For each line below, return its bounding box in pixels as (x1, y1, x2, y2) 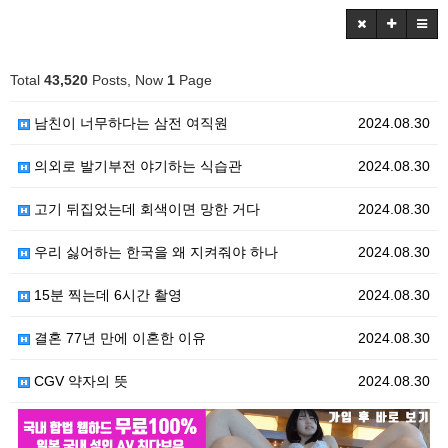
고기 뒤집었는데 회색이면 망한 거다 (30, 201, 260, 218)
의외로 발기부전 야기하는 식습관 (30, 158, 242, 175)
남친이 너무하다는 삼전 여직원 (30, 115, 228, 132)
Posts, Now (88, 72, 167, 89)
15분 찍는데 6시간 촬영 (30, 287, 182, 304)
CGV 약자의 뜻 (30, 373, 128, 390)
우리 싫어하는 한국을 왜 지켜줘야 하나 (30, 244, 278, 261)
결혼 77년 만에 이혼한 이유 (30, 330, 206, 347)
